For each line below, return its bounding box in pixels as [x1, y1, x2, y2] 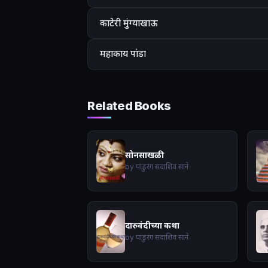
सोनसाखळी [125, 149, 162, 160]
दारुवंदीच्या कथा [125, 220, 179, 230]
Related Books [87, 98, 171, 113]
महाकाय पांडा [100, 48, 146, 60]
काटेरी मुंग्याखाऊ [100, 17, 158, 29]
